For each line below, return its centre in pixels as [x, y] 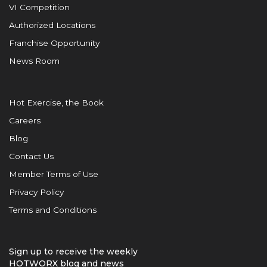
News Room [34, 61]
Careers [25, 121]
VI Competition [39, 7]
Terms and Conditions [53, 210]
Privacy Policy [36, 192]
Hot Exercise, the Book [56, 103]
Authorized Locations [52, 25]
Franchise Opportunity [54, 43]
